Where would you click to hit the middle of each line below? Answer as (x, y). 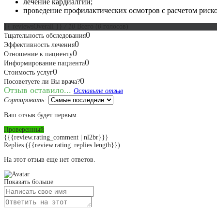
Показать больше (29, 182)
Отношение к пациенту (38, 54)
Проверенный (24, 129)
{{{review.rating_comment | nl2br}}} (56, 137)
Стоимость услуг (28, 72)
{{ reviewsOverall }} (34, 26)
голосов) (115, 26)
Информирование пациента (44, 63)
